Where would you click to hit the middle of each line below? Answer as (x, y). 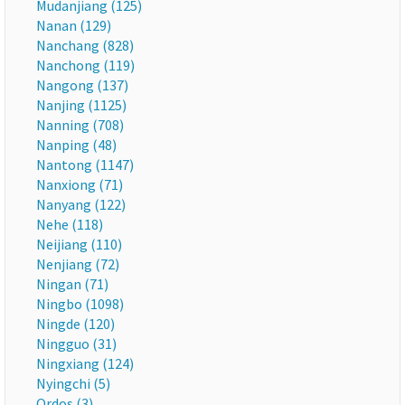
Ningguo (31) (76, 344)
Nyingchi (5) (73, 383)
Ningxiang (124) (85, 363)
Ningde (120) (75, 324)
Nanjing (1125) (81, 105)
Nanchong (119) (85, 65)
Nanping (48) (76, 145)
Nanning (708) (80, 125)
